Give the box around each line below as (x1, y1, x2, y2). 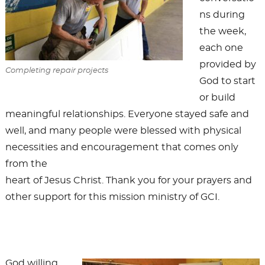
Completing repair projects (5, 67, 108, 75)
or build (199, 93, 235, 103)
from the (5, 159, 47, 169)
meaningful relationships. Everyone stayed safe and (5, 109, 249, 119)
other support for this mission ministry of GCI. (5, 192, 219, 202)
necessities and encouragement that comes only (5, 143, 238, 153)
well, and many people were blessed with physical (5, 126, 241, 136)
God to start (199, 76, 256, 86)
